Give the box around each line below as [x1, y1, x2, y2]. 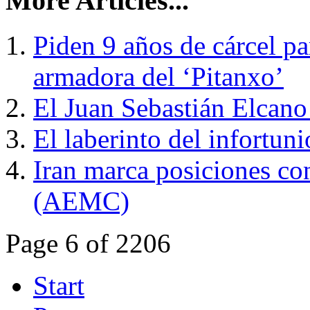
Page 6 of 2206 [6, 228, 171, 258]
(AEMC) [33, 185, 129, 216]
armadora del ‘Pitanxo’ [33, 61, 284, 91]
